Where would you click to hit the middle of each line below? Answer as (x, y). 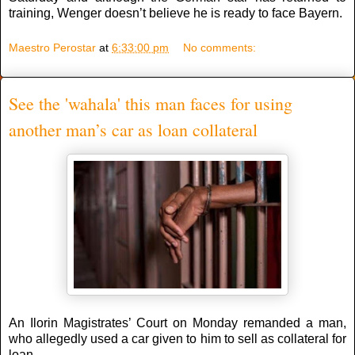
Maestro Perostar (52, 47)
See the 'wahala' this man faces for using (151, 103)
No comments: (220, 47)
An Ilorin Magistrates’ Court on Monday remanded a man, (177, 323)
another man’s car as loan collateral (133, 129)
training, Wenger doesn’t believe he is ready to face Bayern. (176, 13)
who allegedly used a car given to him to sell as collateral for (177, 339)
